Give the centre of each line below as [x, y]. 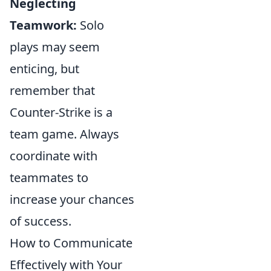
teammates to [49, 178]
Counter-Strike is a [61, 113]
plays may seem [55, 47]
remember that [52, 91]
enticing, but [44, 69]
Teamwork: [43, 25]
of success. [41, 221]
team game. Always [64, 134]
